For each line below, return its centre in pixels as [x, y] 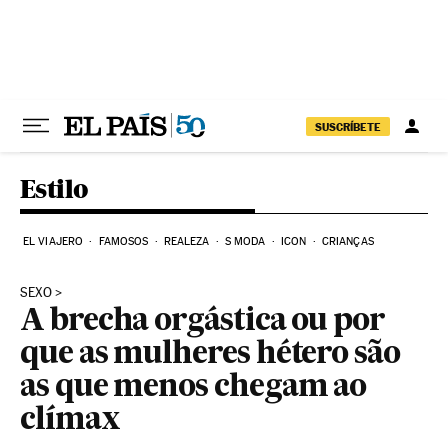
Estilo [54, 188]
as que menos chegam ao [193, 388]
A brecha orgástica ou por [203, 322]
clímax [70, 421]
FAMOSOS [123, 241]
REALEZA [186, 241]
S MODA [245, 241]
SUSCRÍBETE [348, 126]
